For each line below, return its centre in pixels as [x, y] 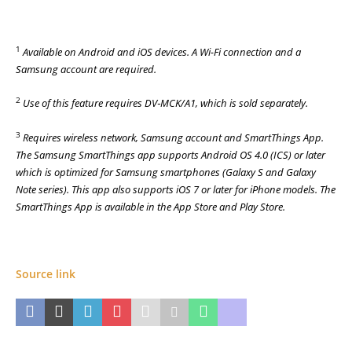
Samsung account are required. [86, 69]
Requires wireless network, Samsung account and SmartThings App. [173, 137]
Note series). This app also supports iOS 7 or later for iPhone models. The [176, 189]
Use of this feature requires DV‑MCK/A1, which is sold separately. [165, 103]
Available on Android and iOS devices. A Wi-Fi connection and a [162, 51]
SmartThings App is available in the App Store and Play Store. [150, 206]
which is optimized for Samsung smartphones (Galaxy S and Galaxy [166, 172]
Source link [46, 273]
